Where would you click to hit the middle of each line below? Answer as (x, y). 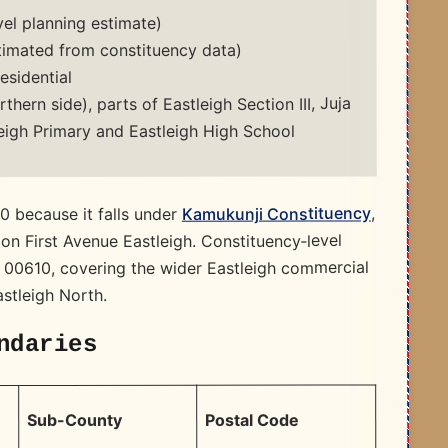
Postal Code (252, 420)
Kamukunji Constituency (276, 213)
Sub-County (75, 420)
